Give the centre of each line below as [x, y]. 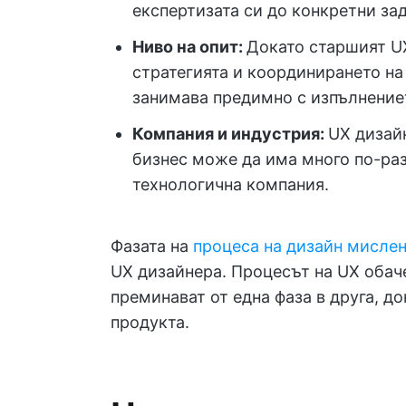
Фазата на [152, 246]
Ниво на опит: [189, 47]
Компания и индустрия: [230, 134]
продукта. [150, 323]
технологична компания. [231, 185]
